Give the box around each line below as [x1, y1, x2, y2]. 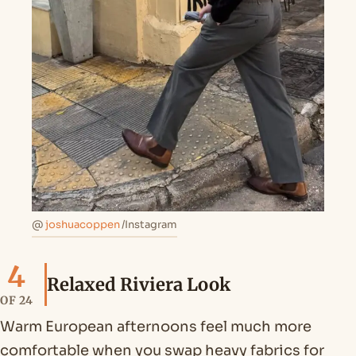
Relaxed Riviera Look [47, 273, 231, 296]
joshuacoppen [45, 217, 120, 231]
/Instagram [122, 217, 177, 231]
